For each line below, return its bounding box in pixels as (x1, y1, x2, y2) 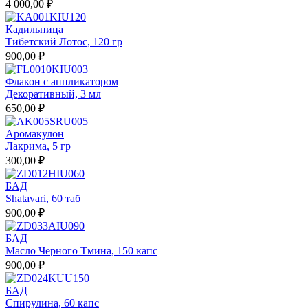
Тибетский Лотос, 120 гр (5, 35, 122, 47)
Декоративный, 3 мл (5, 87, 101, 100)
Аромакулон (5, 127, 64, 140)
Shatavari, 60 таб (5, 192, 80, 204)
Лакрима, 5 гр (5, 140, 71, 152)
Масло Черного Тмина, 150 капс (5, 244, 157, 256)
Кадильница (5, 23, 63, 35)
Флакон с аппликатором (5, 75, 118, 87)
